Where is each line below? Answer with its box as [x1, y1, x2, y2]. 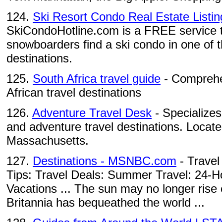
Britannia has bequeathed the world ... [6, 196, 205, 209]
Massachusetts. [6, 134, 89, 147]
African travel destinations [6, 86, 141, 99]
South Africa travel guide [33, 72, 161, 85]
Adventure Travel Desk [32, 106, 152, 119]
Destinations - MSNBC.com [33, 154, 176, 167]
